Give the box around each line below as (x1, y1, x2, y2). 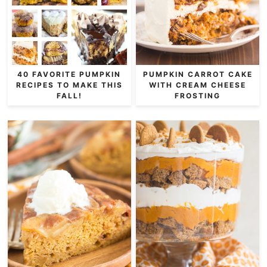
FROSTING (175, 91, 221, 100)
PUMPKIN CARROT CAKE (142, 69, 253, 79)
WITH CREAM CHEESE (149, 80, 246, 89)
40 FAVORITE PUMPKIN (17, 69, 122, 79)
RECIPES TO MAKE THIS (15, 80, 123, 89)
